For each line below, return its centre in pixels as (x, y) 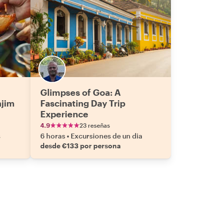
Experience (64, 114)
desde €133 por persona (81, 146)
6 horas (53, 136)
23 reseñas (95, 125)
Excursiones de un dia (107, 136)
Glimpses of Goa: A (81, 92)
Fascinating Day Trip (83, 103)
